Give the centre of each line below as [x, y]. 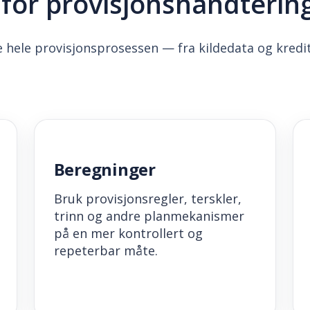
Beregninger [104, 170]
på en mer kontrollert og [128, 234]
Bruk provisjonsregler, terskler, [147, 199]
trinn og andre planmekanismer [149, 216]
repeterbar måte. [106, 251]
